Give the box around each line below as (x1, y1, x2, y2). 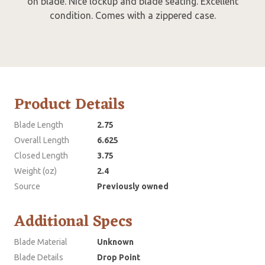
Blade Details (14, 252, 63, 262)
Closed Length (14, 150, 68, 160)
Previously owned (97, 181, 169, 191)
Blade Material (14, 237, 67, 247)
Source (14, 181, 40, 191)
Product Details (14, 91, 125, 118)
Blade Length (14, 119, 63, 130)
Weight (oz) (14, 166, 57, 176)
